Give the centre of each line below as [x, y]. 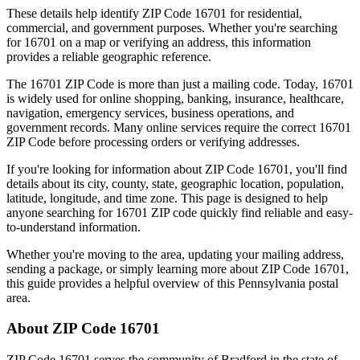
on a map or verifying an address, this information [184, 42]
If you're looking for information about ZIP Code [130, 169]
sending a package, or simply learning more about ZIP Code [158, 268]
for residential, [264, 13]
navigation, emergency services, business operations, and [150, 112]
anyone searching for [59, 212]
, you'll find [318, 169]
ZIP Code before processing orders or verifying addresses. [153, 141]
